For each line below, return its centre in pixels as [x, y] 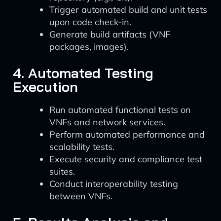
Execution [45, 87]
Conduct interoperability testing [114, 184]
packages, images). [89, 47]
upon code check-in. [90, 22]
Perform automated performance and [127, 134]
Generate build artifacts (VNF [110, 34]
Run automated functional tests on [120, 110]
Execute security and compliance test [126, 159]
